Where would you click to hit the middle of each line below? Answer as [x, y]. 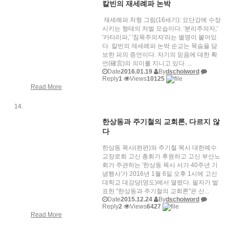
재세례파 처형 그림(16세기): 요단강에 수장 [162, 20]
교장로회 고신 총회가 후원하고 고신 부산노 [161, 156]
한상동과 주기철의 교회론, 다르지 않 [161, 121]
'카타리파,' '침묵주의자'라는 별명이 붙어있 [159, 37]
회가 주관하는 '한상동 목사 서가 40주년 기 [160, 165]
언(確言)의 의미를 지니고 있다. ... [147, 63]
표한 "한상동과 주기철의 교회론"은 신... [156, 191]
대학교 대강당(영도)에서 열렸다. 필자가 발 [160, 182]
